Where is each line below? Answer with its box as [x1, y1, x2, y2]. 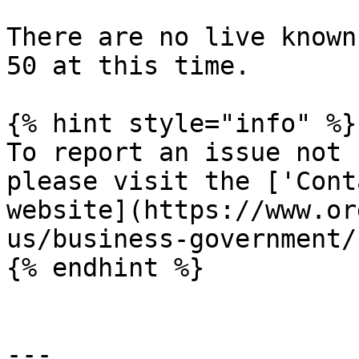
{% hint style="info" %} [6, 109, 357, 138]
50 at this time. [6, 51, 250, 80]
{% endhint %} [6, 253, 204, 282]
